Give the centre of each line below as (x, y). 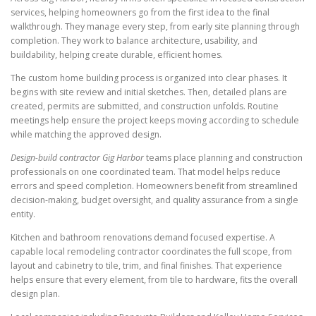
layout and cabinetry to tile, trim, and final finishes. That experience (146, 266)
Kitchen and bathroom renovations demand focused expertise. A (143, 238)
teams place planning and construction (223, 158)
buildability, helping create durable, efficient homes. (117, 54)
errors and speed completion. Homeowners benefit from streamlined (154, 186)
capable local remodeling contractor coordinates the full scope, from (151, 252)
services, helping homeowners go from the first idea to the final (140, 12)
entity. (23, 214)
